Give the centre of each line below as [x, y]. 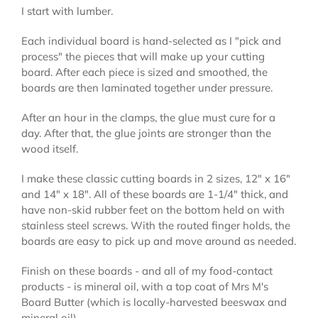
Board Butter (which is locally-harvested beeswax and [154, 302]
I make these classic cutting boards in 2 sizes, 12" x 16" [156, 178]
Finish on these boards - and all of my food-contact [147, 270]
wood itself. [50, 148]
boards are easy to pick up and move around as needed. [159, 241]
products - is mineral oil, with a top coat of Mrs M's [145, 286]
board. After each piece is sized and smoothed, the [144, 72]
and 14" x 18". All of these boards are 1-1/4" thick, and [155, 194]
